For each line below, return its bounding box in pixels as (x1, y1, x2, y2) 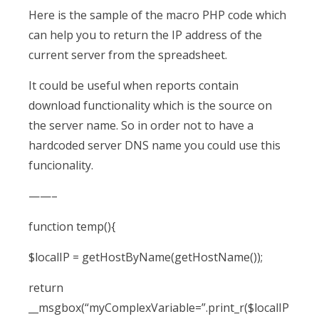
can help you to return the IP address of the (28, 27, 262, 43)
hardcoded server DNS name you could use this (28, 137, 281, 153)
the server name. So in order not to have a (28, 117, 253, 133)
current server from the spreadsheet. (28, 47, 227, 63)
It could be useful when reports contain (28, 78, 239, 93)
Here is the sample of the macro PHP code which (28, 7, 286, 23)
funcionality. (28, 157, 93, 173)
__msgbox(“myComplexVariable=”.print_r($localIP (28, 300, 289, 315)
